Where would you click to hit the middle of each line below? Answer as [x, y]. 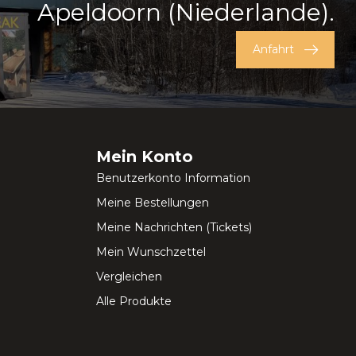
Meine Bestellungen [153, 203]
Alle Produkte [134, 302]
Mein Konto [145, 157]
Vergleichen [129, 277]
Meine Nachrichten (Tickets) [174, 228]
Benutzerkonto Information [173, 178]
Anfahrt [273, 50]
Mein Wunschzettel [151, 252]
